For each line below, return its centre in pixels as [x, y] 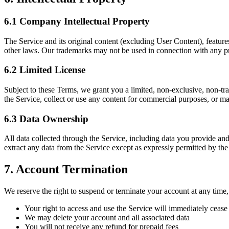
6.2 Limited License [45, 70]
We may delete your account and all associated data [107, 218]
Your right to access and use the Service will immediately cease [126, 209]
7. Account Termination [66, 169]
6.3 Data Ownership [46, 119]
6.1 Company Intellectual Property [77, 21]
